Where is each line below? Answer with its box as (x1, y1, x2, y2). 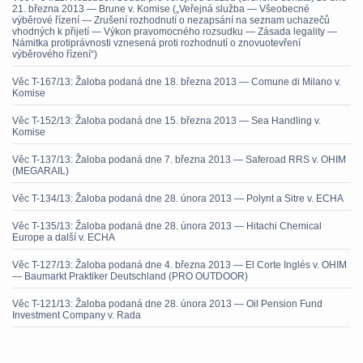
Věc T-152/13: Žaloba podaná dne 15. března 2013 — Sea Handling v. (12, 115, 321, 126)
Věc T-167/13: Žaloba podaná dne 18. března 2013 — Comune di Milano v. (12, 76, 341, 88)
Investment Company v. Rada (12, 310, 141, 321)
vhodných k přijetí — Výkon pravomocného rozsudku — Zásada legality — (12, 26, 337, 37)
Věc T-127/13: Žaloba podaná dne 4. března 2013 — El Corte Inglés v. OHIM (12, 259, 347, 271)
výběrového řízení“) (12, 49, 97, 60)
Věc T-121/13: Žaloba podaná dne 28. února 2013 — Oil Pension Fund (12, 298, 322, 310)
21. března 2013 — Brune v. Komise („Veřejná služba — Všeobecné (12, 3, 310, 15)
